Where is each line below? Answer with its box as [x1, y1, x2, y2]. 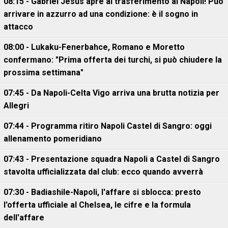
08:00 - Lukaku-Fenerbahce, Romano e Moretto [4, 42, 185, 52]
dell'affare [4, 213, 44, 222]
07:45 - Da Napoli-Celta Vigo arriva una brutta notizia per [4, 88, 219, 98]
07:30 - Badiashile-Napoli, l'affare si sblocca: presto [4, 187, 201, 197]
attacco [4, 22, 33, 32]
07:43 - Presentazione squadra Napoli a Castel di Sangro [4, 154, 220, 164]
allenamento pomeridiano [4, 134, 102, 144]
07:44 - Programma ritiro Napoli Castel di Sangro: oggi [4, 121, 212, 131]
